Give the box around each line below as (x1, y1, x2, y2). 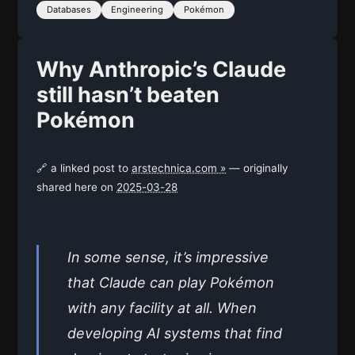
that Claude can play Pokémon (67, 273, 274, 291)
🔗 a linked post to (36, 161, 132, 174)
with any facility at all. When (67, 299, 257, 316)
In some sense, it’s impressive (67, 248, 269, 265)
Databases (46, 3, 91, 15)
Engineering (111, 3, 164, 15)
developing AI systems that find (67, 324, 282, 342)
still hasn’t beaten (36, 81, 219, 108)
